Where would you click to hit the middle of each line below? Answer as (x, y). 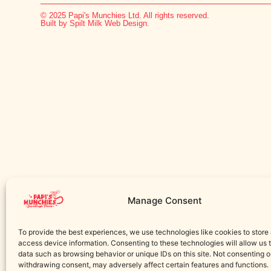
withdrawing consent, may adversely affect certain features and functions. (143, 265)
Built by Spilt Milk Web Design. (95, 24)
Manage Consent (165, 201)
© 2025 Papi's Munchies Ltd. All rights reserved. (125, 16)
